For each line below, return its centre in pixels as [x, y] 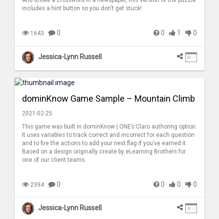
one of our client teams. [54, 160]
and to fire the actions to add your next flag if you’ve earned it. [105, 143]
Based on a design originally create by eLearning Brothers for [104, 151]
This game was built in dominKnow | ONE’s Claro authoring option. [109, 126]
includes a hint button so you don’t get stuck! [82, 8]
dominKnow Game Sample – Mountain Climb [109, 98]
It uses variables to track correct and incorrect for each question [108, 135]
